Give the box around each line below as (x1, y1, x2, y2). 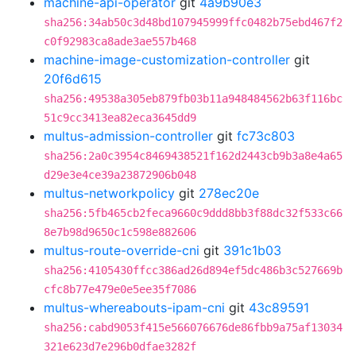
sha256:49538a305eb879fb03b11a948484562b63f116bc (44, 92, 342, 105)
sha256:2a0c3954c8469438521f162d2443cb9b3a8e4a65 (44, 149, 342, 162)
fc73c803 (237, 128, 295, 144)
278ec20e (199, 185, 259, 201)
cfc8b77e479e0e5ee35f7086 (44, 283, 196, 296)
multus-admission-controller (44, 128, 213, 144)
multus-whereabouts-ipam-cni (44, 300, 225, 315)
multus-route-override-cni (44, 242, 199, 258)
